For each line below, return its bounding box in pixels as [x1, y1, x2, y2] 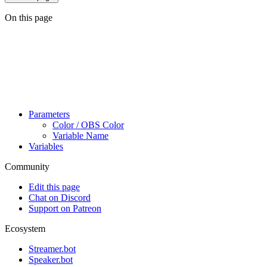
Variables [29, 141, 63, 151]
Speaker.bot [29, 254, 73, 265]
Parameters [29, 108, 70, 119]
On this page [5, 12, 52, 23]
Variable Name [52, 130, 108, 141]
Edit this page [29, 181, 80, 192]
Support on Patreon [29, 203, 101, 213]
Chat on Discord [29, 192, 91, 203]
